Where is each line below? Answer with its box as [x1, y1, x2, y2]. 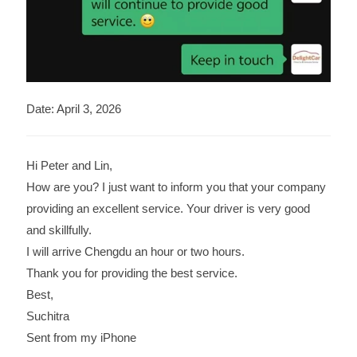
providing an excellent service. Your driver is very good [25, 201, 310, 215]
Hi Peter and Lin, [25, 158, 112, 172]
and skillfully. [25, 222, 92, 237]
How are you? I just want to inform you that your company [25, 179, 326, 194]
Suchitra [25, 308, 69, 323]
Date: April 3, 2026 [25, 102, 121, 116]
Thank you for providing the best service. [25, 265, 237, 280]
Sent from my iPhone [25, 330, 136, 344]
